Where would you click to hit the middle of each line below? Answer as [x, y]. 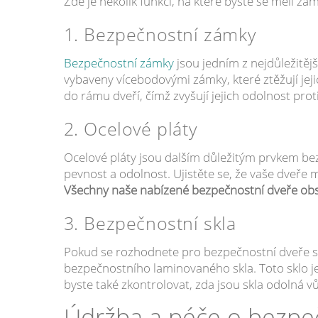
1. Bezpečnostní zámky [160, 34]
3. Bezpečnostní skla [150, 223]
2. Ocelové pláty [130, 128]
